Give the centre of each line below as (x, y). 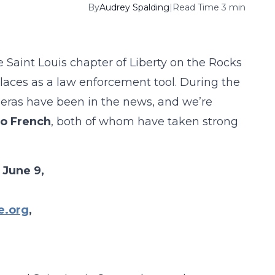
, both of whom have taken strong (144, 122)
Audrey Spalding (134, 7)
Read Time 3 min (209, 7)
